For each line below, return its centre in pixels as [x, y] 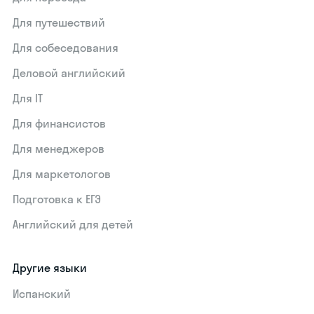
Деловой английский [69, 73]
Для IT [28, 98]
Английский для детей [73, 224]
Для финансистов [60, 123]
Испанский [42, 294]
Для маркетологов [62, 174]
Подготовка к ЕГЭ [57, 199]
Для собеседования [66, 48]
